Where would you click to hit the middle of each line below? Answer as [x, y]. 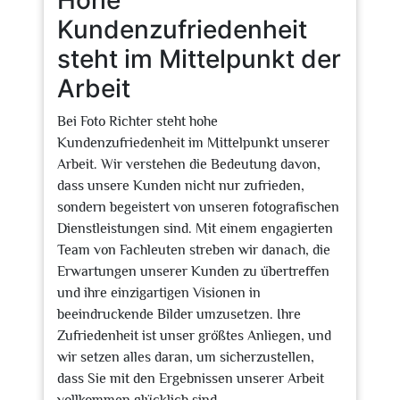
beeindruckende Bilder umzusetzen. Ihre [179, 314]
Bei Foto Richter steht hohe [137, 121]
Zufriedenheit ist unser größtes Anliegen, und [194, 336]
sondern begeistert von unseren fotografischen [198, 207]
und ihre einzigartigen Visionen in [159, 293]
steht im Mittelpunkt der [199, 59]
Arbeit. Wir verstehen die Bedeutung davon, [189, 164]
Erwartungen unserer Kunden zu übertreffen [193, 271]
